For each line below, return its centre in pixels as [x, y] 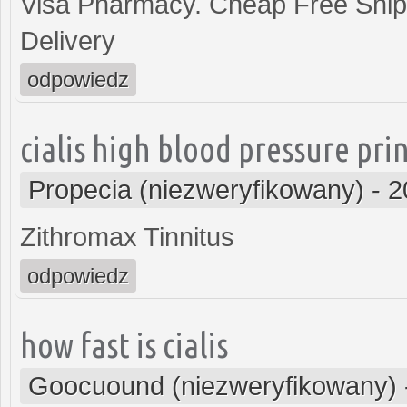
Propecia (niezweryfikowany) [196, 189]
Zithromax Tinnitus [127, 237]
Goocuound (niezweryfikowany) [213, 386]
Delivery [68, 40]
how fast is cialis [124, 344]
